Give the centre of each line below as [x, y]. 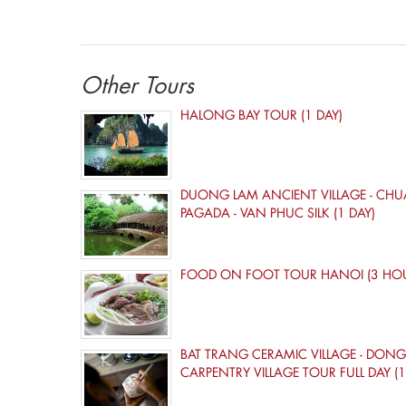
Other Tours [137, 85]
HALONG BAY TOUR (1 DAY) [261, 115]
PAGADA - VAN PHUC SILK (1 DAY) [278, 213]
